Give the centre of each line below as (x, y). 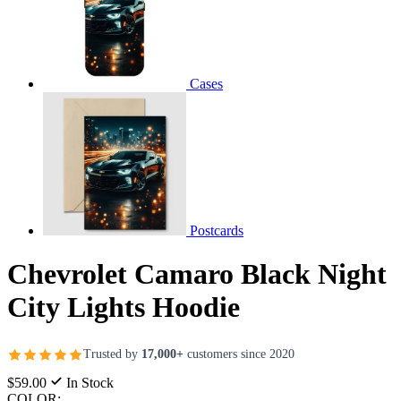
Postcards (217, 230)
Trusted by (112, 354)
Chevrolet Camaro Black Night (197, 274)
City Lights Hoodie (124, 307)
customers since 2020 (239, 354)
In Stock (88, 382)
